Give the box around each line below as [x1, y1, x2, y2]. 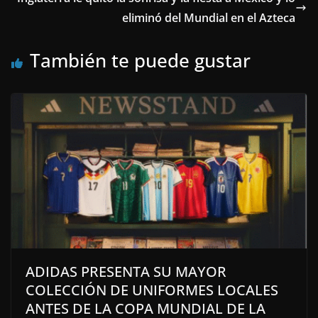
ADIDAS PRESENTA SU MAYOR [26, 262, 226, 282]
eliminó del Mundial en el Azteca [122, 9, 295, 26]
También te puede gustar [30, 47, 251, 73]
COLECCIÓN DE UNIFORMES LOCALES [26, 280, 278, 300]
